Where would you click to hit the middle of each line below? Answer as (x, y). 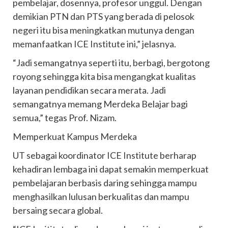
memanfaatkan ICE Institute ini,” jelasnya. (94, 44)
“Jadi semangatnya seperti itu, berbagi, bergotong (111, 63)
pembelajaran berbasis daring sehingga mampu (105, 183)
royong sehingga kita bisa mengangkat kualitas (104, 76)
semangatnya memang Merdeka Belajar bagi (100, 104)
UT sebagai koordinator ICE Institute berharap (105, 155)
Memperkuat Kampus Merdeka (75, 136)
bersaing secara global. (58, 210)
